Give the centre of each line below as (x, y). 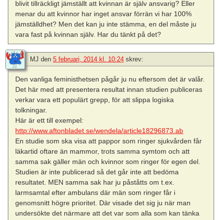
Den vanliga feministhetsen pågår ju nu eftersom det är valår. (110, 79)
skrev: (135, 59)
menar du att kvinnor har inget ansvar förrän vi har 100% (104, 14)
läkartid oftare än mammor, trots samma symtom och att (103, 151)
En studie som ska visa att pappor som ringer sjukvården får (109, 141)
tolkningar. (31, 110)
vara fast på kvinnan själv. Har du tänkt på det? (88, 35)
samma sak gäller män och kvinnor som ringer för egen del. (108, 161)
